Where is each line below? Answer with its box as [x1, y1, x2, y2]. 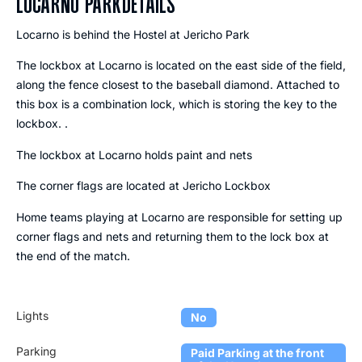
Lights [16, 309, 48, 323]
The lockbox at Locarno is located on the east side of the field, [16, 58, 346, 73]
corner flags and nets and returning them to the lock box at [16, 229, 329, 243]
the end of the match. [16, 248, 130, 263]
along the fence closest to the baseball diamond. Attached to [16, 78, 339, 92]
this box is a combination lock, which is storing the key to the [16, 97, 337, 112]
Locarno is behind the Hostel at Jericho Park [16, 27, 250, 41]
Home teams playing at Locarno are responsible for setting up [16, 209, 343, 224]
